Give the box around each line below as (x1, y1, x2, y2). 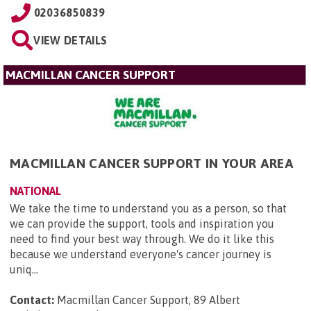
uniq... (10, 262, 38, 276)
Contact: (10, 293, 54, 306)
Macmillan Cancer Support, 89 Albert (57, 293, 240, 306)
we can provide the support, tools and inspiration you (10, 217, 274, 230)
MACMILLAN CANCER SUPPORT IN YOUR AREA (10, 155, 294, 171)
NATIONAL (10, 184, 61, 197)
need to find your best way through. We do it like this (10, 232, 274, 245)
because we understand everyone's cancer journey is (10, 247, 271, 260)
